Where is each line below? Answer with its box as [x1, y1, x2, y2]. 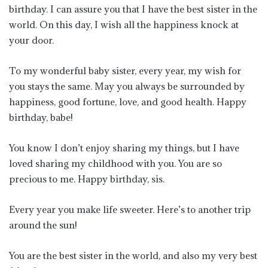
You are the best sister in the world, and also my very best [9, 249, 257, 262]
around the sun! [9, 219, 77, 232]
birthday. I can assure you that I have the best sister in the [9, 3, 257, 16]
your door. [9, 34, 54, 47]
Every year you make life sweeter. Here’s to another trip [9, 203, 251, 216]
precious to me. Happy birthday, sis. [9, 173, 165, 185]
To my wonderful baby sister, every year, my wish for [9, 65, 241, 77]
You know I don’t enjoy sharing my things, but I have [9, 142, 239, 154]
